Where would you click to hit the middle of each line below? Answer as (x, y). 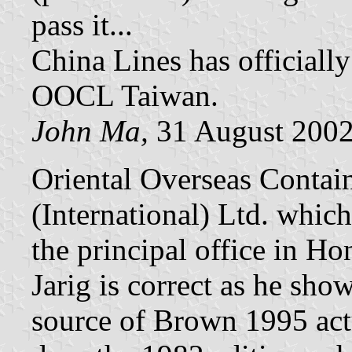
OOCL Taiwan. (125, 96)
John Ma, (90, 131)
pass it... (82, 25)
